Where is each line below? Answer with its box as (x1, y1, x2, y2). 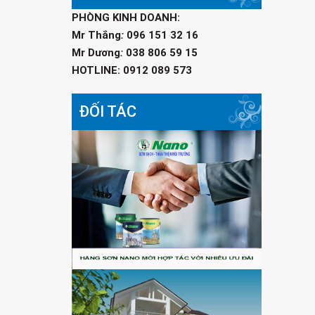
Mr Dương (72, 46, 120, 59)
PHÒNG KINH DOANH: (72, 11, 180, 24)
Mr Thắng (72, 29, 121, 41)
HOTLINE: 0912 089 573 (72, 64, 192, 77)
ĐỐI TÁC (79, 103, 136, 120)
